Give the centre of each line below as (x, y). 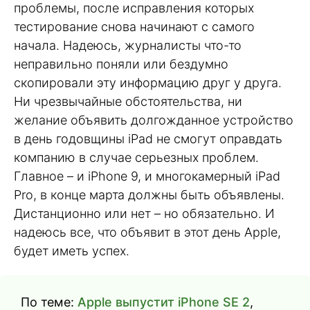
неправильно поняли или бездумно (121, 64)
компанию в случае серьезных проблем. (136, 157)
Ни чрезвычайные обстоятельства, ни (128, 101)
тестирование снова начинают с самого (134, 26)
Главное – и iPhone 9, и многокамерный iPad (147, 176)
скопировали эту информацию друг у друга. (148, 82)
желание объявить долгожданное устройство (154, 120)
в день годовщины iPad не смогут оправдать (148, 138)
